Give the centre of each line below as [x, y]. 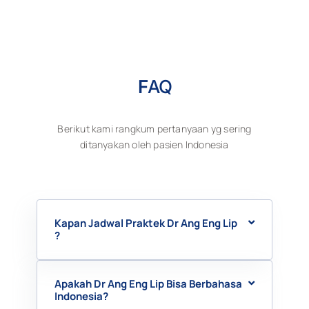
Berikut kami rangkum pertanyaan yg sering [154, 128]
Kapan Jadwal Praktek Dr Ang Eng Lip [146, 223]
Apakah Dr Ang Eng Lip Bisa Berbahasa [148, 283]
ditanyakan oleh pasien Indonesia [154, 144]
